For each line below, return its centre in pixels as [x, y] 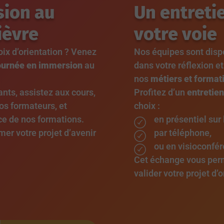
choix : [147, 106]
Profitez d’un [160, 92]
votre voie [175, 34]
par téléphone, [183, 133]
